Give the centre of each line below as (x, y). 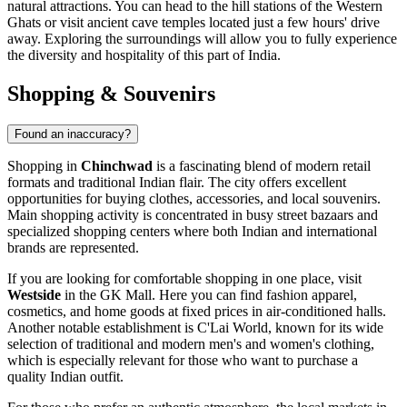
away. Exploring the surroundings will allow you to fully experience (202, 39)
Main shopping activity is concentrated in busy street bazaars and (193, 215)
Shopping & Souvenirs (111, 94)
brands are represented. (73, 248)
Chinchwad (117, 166)
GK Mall (126, 295)
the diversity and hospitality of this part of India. (144, 55)
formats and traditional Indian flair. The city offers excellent (177, 183)
